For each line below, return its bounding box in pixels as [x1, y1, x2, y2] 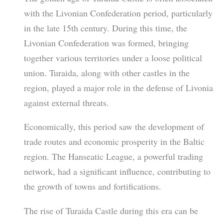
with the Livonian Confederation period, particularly [23, 7, 213, 19]
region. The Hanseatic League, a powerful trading [23, 150, 203, 163]
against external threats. [23, 97, 109, 109]
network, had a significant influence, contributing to [23, 165, 211, 178]
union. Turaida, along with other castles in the [23, 67, 190, 79]
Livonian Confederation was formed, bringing [23, 37, 189, 49]
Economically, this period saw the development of [23, 120, 204, 133]
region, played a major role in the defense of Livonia [23, 82, 213, 94]
